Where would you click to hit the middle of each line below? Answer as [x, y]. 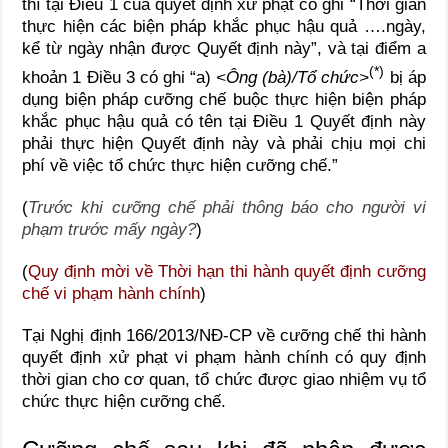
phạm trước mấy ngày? [109, 229]
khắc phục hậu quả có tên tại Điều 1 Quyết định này [224, 121]
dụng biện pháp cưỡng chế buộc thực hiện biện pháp [224, 99]
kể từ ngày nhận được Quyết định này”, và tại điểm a [224, 49]
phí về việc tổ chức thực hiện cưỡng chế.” [180, 165]
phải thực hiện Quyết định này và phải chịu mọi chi [224, 143]
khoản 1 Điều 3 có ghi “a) [119, 77]
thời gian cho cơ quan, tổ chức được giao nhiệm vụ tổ [224, 379]
